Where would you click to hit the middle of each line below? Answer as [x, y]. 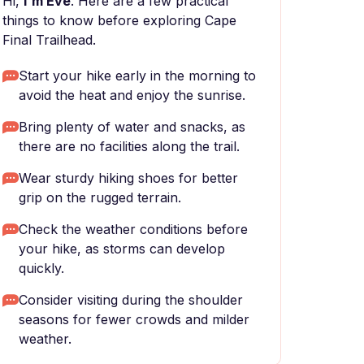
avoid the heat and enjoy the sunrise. [132, 95]
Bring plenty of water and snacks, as [132, 127]
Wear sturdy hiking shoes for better [128, 178]
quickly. [41, 268]
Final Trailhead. [49, 40]
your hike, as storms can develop [122, 249]
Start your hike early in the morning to [137, 76]
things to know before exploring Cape [119, 20]
